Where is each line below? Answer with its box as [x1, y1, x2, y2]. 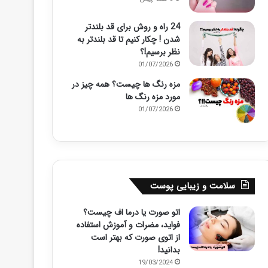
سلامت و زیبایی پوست [150, 179, 235, 193]
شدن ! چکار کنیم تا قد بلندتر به [77, 33, 180, 46]
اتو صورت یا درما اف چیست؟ [83, 206, 180, 219]
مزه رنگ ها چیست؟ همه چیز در [71, 78, 180, 91]
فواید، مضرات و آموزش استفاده [76, 218, 180, 232]
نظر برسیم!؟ [139, 45, 180, 59]
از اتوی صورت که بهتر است [90, 231, 180, 244]
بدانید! [157, 243, 180, 257]
